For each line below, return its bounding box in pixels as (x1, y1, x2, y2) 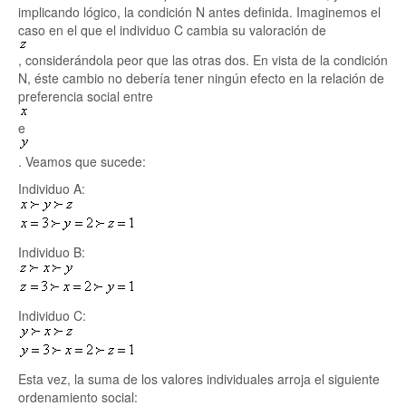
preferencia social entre (18, 87, 153, 105)
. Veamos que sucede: (18, 152, 146, 170)
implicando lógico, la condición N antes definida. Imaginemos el (18, 3, 381, 21)
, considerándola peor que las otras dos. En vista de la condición (18, 51, 388, 69)
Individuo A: (18, 179, 85, 198)
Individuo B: (18, 243, 85, 261)
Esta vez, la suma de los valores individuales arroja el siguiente (18, 370, 380, 388)
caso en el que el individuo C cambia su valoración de (18, 21, 326, 39)
